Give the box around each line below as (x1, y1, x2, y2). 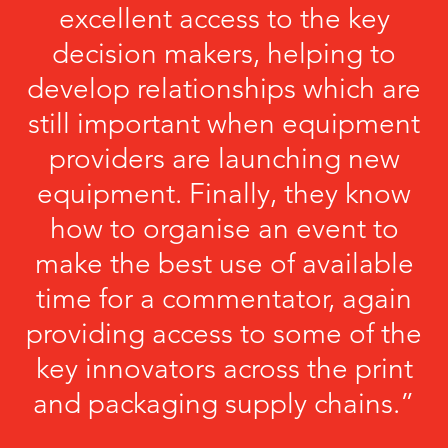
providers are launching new (48, 142, 400, 175)
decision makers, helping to (52, 37, 396, 70)
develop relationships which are (27, 72, 421, 105)
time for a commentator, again (36, 282, 412, 315)
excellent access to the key (58, 2, 390, 35)
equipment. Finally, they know (37, 177, 411, 210)
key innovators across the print (35, 352, 413, 385)
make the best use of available (34, 247, 414, 280)
